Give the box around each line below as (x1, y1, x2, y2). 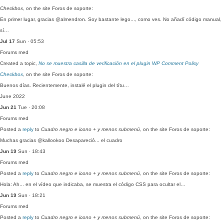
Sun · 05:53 (15, 38, 44, 44)
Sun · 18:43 (16, 148, 45, 154)
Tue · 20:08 (16, 104, 45, 110)
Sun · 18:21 (16, 192, 45, 198)
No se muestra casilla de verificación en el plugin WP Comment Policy (38, 60, 198, 66)
